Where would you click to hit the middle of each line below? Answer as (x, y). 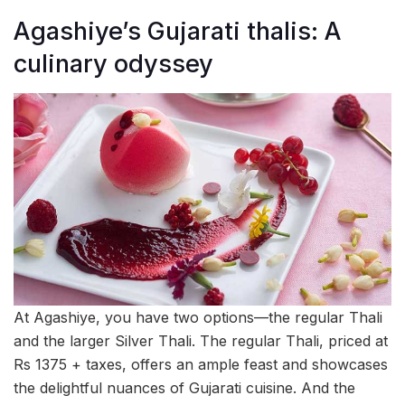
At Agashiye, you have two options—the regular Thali (198, 318)
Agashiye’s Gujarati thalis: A (178, 32)
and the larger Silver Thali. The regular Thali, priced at (201, 341)
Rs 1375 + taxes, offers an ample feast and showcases (201, 365)
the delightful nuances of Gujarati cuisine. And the (184, 388)
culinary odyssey (113, 64)
